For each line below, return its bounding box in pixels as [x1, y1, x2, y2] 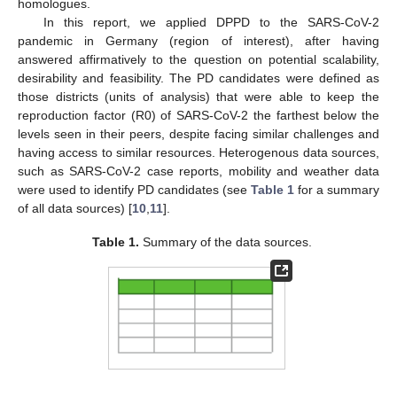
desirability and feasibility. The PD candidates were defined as [18, 71, 379, 86]
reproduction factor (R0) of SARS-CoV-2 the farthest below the [18, 108, 379, 123]
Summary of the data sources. [139, 235, 313, 250]
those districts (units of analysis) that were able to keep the [18, 90, 379, 105]
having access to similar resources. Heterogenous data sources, [18, 145, 379, 160]
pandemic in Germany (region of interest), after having [18, 34, 379, 49]
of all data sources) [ [18, 201, 132, 216]
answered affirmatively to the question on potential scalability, [18, 52, 379, 67]
